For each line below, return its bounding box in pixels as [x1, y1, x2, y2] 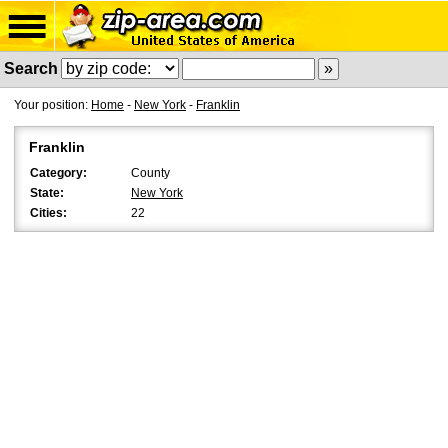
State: [30, 186, 64, 200]
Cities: [30, 206, 67, 220]
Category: [30, 166, 87, 180]
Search [4, 60, 58, 77]
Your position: [14, 98, 91, 112]
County [131, 166, 170, 180]
